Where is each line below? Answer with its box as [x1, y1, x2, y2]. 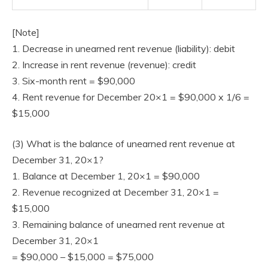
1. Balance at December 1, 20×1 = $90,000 [12, 170, 200, 182]
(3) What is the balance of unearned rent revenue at [12, 138, 235, 150]
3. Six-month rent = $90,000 [12, 75, 135, 87]
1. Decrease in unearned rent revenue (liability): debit [12, 42, 235, 54]
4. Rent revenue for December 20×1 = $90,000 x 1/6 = [12, 91, 249, 103]
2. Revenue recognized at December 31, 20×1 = [12, 186, 219, 198]
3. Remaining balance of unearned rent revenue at [12, 218, 225, 230]
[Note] [12, 26, 39, 38]
